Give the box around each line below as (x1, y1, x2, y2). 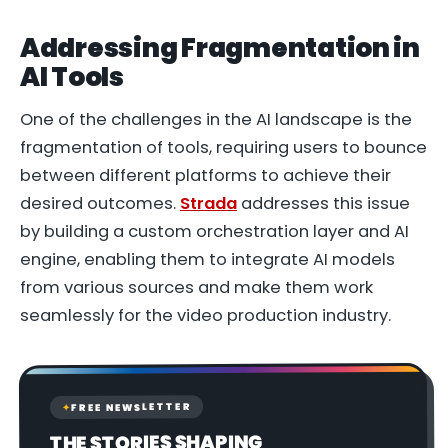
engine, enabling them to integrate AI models (20, 248, 395, 272)
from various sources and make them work (20, 276, 373, 300)
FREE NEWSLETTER (70, 399, 191, 414)
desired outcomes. (20, 192, 180, 216)
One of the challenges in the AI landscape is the (20, 108, 412, 132)
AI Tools (20, 58, 124, 95)
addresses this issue (237, 192, 410, 216)
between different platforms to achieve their (20, 164, 391, 188)
